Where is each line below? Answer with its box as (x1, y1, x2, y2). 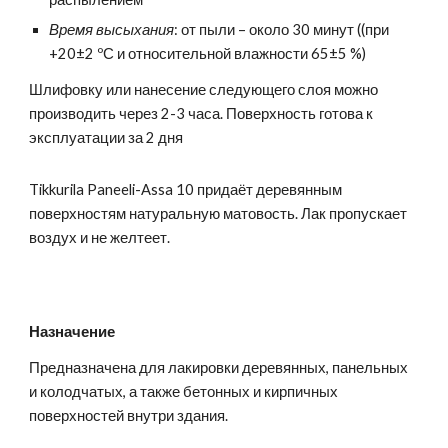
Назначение (29, 323, 116, 340)
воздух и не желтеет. (29, 229, 171, 247)
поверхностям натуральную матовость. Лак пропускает (29, 205, 408, 223)
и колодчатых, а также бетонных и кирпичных (29, 383, 339, 400)
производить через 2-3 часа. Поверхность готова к (29, 105, 374, 123)
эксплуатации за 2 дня (29, 129, 184, 147)
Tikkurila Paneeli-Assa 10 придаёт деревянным (29, 181, 343, 199)
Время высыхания (49, 21, 175, 39)
